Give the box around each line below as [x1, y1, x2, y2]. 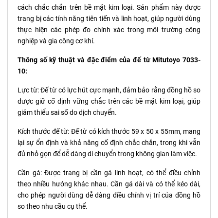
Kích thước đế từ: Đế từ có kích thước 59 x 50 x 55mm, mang [18, 127, 200, 136]
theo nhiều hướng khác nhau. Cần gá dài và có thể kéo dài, [18, 180, 200, 188]
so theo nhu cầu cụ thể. [18, 202, 88, 211]
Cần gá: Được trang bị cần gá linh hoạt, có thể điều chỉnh [18, 169, 200, 177]
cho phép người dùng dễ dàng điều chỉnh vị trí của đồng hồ [18, 191, 200, 200]
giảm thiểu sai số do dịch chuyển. [18, 109, 117, 117]
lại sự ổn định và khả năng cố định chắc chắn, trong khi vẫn [18, 139, 200, 147]
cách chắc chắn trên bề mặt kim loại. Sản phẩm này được [18, 3, 200, 12]
